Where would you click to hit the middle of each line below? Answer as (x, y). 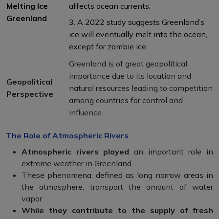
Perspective (30, 94)
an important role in (171, 151)
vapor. (33, 198)
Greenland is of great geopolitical (128, 63)
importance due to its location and (130, 76)
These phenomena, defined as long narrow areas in (117, 175)
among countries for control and (126, 100)
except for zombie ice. (108, 46)
